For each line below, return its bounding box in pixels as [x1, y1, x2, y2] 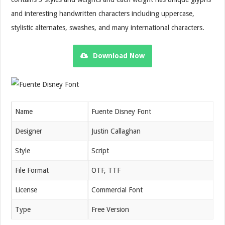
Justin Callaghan [91, 127, 141, 135]
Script [91, 146, 109, 155]
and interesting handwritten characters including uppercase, [11, 9, 195, 18]
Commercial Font [91, 185, 143, 194]
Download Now [92, 51, 145, 60]
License [15, 185, 38, 194]
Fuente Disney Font [91, 107, 152, 116]
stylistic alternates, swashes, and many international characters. [11, 23, 205, 32]
